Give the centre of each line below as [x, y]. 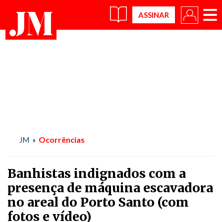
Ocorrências [62, 139]
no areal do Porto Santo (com [98, 202]
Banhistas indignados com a [97, 173]
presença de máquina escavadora [110, 188]
